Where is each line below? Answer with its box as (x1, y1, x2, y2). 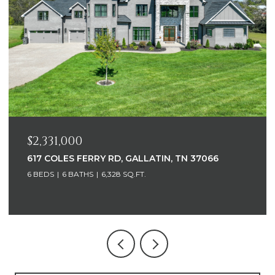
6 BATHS (62, 169, 93, 179)
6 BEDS (27, 169, 54, 179)
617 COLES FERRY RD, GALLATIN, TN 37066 (27, 152, 219, 164)
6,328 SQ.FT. (101, 169, 146, 179)
